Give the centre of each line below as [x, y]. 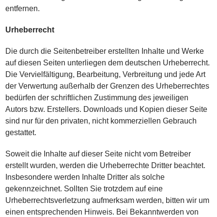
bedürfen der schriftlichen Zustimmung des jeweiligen [97, 98]
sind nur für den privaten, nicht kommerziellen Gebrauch [101, 121]
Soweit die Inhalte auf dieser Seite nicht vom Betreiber [98, 154]
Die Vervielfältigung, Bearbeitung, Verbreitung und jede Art [106, 74]
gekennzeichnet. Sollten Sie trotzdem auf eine [84, 189]
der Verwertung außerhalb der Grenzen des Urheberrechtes [108, 86]
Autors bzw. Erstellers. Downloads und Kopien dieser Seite [107, 109]
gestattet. [21, 132]
